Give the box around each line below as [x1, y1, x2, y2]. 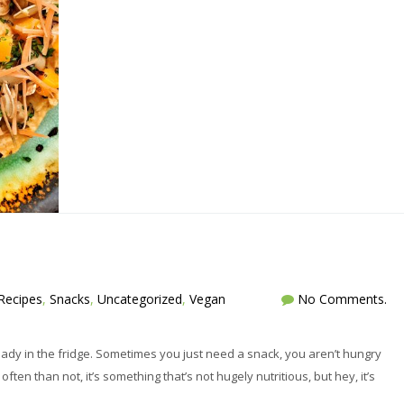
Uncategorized [97, 290, 182, 308]
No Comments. [297, 290, 387, 308]
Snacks [50, 290, 90, 308]
